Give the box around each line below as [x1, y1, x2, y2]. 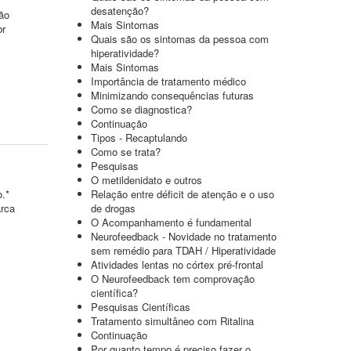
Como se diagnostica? [91, 102, 192, 117]
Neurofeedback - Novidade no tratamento [91, 229, 277, 244]
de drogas [91, 201, 136, 215]
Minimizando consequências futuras [91, 88, 254, 103]
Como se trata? [91, 144, 161, 159]
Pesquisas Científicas [91, 299, 190, 314]
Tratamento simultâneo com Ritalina [91, 313, 254, 328]
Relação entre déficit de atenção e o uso [91, 186, 274, 201]
